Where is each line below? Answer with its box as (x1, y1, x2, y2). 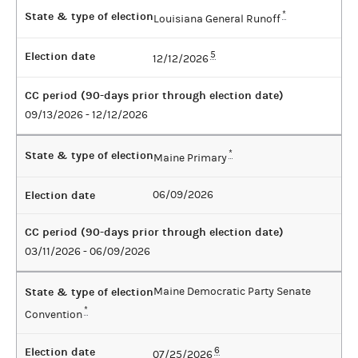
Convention (25, 308, 82, 321)
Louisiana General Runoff (153, 12, 280, 26)
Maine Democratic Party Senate (153, 285, 311, 299)
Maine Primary (153, 152, 227, 165)
